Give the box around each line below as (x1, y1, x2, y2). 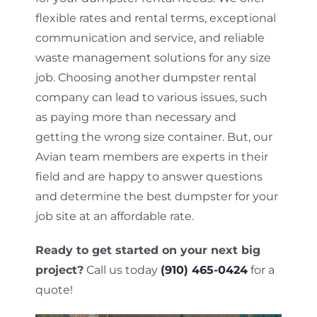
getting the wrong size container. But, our (35, 129, 272, 144)
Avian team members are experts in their (35, 149, 268, 163)
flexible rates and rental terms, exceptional (35, 11, 276, 25)
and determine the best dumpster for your (35, 189, 278, 203)
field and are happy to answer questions (35, 169, 263, 183)
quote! (35, 282, 73, 296)
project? (35, 263, 83, 277)
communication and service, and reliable (35, 30, 265, 45)
